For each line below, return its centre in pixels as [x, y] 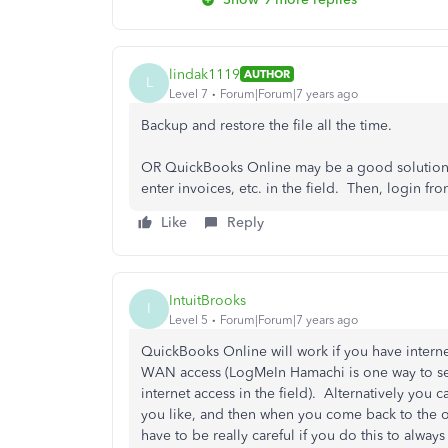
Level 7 [188, 93]
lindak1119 [204, 74]
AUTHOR [267, 74]
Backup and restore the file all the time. [270, 125]
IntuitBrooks [207, 300]
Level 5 [188, 319]
